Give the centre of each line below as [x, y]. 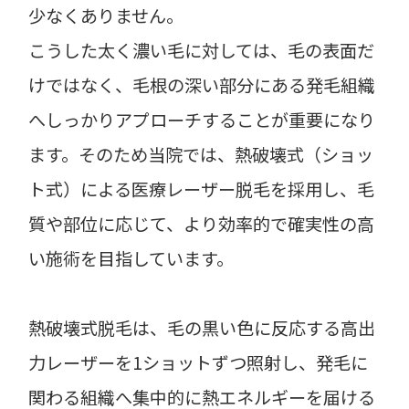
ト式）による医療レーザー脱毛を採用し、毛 [202, 189]
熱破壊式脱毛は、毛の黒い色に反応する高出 [202, 327]
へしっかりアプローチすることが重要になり [202, 119]
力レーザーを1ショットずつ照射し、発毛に [199, 362]
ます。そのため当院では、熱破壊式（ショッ [201, 154]
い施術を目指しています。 [131, 258]
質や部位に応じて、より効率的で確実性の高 [202, 223]
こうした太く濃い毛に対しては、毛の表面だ [202, 50]
